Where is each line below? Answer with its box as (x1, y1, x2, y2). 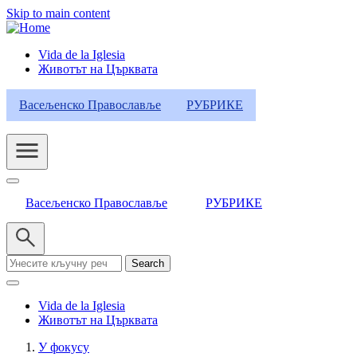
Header (6, 63, 68, 84)
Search (6, 255, 41, 269)
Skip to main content (6, 6, 110, 20)
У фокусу (38, 340, 89, 354)
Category (6, 84, 82, 106)
